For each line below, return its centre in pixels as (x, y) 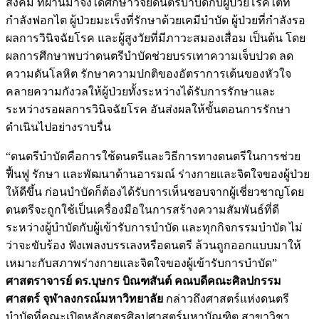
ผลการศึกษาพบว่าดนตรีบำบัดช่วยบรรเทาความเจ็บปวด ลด (150, 56)
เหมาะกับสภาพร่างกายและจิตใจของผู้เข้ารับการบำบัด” (141, 263)
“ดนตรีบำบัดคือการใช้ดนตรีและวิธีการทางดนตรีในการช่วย (153, 156)
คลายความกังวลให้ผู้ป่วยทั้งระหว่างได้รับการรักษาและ (141, 91)
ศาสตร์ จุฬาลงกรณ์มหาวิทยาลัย (84, 298)
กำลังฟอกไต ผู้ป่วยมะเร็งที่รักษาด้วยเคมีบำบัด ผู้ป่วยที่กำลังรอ (156, 20)
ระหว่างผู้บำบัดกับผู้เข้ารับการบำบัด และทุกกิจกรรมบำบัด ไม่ (154, 227)
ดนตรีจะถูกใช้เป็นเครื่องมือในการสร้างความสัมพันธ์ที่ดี (142, 209)
